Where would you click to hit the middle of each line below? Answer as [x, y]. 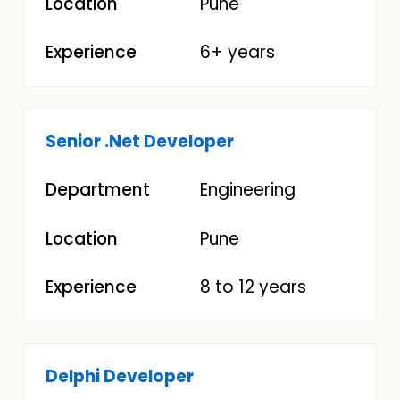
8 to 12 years [253, 287]
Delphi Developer [120, 376]
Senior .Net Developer [140, 142]
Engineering [248, 190]
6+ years [237, 53]
